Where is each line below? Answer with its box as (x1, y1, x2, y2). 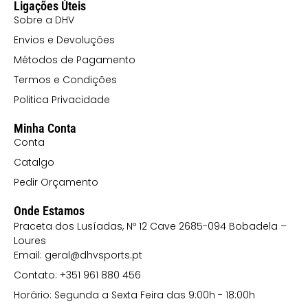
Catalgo (14, 155, 54, 169)
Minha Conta (14, 121, 76, 135)
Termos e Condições (14, 73, 117, 87)
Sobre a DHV (14, 13, 74, 27)
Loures (14, 234, 46, 247)
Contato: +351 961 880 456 (14, 268, 141, 282)
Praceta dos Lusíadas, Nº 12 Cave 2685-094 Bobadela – (14, 219, 287, 233)
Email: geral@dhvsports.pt (14, 248, 142, 262)
